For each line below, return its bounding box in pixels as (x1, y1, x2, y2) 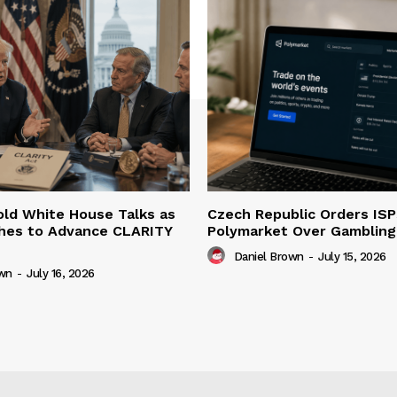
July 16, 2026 (27, 266, 95, 280)
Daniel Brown (233, 249, 304, 263)
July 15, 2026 (318, 249, 386, 263)
